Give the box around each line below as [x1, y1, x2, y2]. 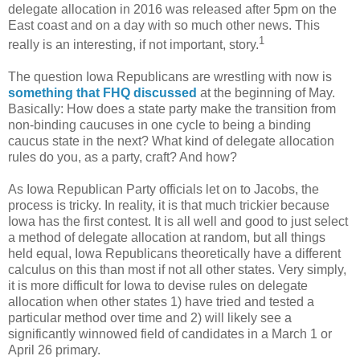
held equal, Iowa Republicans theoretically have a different [8, 247, 341, 261]
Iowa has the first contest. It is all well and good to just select [8, 215, 348, 229]
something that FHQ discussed [8, 86, 197, 100]
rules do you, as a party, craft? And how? [8, 150, 237, 165]
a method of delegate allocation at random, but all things [8, 231, 325, 245]
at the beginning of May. [197, 86, 335, 100]
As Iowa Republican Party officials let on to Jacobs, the [8, 182, 319, 197]
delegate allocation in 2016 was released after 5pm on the [8, 2, 337, 16]
